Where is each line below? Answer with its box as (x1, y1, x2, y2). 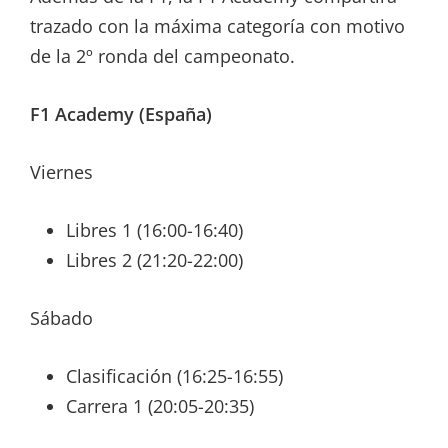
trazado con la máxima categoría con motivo (30, 14, 405, 39)
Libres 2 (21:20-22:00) (66, 248, 243, 273)
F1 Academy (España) (30, 102, 212, 127)
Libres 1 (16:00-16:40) (66, 218, 243, 243)
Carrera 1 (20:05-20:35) (66, 394, 254, 419)
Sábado (30, 306, 93, 331)
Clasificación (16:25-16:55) (66, 364, 283, 389)
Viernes (30, 160, 93, 185)
